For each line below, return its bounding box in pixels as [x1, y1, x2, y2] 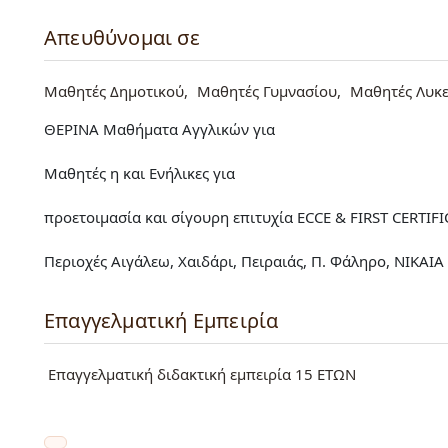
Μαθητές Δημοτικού [44, 81, 184, 102]
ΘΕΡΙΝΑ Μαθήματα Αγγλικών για [44, 119, 275, 140]
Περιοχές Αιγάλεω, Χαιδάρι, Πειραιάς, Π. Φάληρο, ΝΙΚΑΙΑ [44, 251, 444, 272]
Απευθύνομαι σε [44, 24, 200, 52]
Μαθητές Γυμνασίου [197, 81, 337, 102]
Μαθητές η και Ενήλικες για [44, 163, 235, 184]
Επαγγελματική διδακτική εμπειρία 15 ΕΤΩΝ [44, 364, 356, 385]
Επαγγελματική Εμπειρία [44, 307, 279, 335]
